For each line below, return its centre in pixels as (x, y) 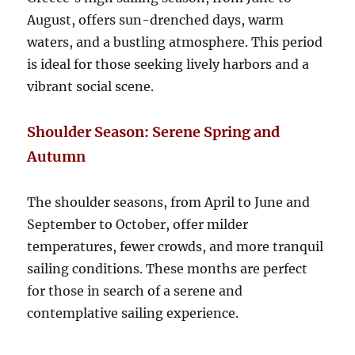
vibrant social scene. (91, 86)
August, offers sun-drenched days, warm (156, 19)
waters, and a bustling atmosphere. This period (175, 42)
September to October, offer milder (138, 224)
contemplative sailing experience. (133, 313)
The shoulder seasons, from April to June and (169, 202)
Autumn (57, 156)
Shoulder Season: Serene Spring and (154, 132)
